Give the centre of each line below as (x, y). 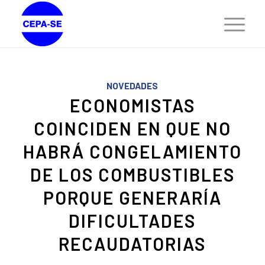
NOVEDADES (132, 85)
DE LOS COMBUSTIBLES (132, 174)
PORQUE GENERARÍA (132, 198)
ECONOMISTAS (132, 105)
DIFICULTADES (132, 221)
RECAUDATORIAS (132, 244)
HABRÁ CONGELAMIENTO (132, 151)
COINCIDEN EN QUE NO (132, 128)
